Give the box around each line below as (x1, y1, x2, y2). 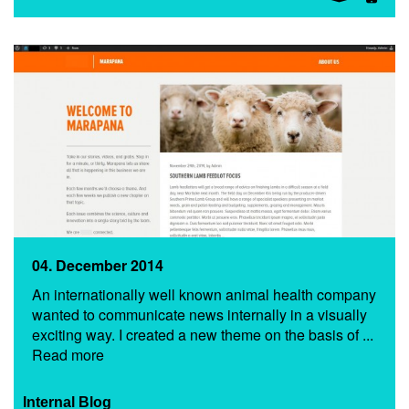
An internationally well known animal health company (32, 284, 376, 306)
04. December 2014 (32, 255, 163, 277)
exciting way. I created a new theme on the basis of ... (32, 324, 373, 346)
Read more (32, 344, 104, 366)
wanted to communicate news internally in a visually (32, 304, 367, 326)
